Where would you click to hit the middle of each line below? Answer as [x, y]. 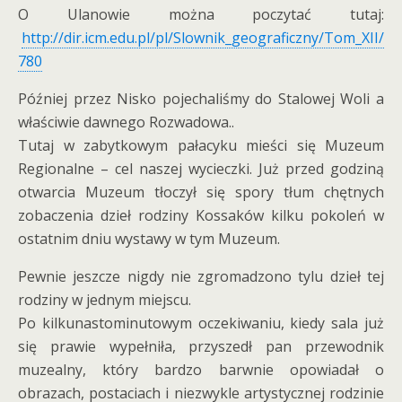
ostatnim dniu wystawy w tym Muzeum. [149, 239]
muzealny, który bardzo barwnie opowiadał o [201, 370]
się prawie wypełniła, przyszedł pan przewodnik [201, 346]
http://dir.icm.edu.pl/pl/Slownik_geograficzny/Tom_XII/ [203, 38]
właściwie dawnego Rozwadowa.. [126, 122]
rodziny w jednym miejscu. [105, 300]
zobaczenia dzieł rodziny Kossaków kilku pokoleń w [201, 215]
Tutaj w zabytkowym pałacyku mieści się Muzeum [201, 145]
